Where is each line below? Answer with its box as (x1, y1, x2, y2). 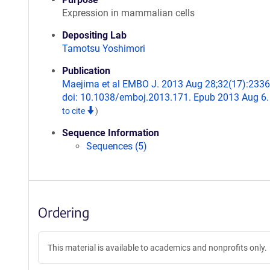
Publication (62, 65, 110, 77)
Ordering (38, 204, 89, 221)
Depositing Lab (62, 30, 127, 41)
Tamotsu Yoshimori (62, 43, 145, 54)
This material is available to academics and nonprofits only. (48, 243, 267, 253)
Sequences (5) (86, 140, 147, 152)
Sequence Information (62, 127, 159, 139)
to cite (62, 106, 87, 116)
